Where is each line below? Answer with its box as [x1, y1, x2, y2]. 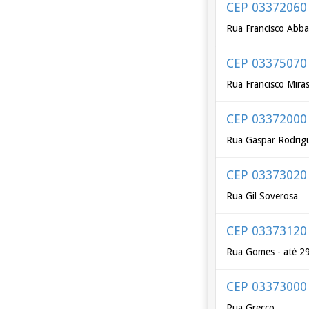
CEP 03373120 [226, 223, 308, 238]
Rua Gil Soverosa [226, 190, 299, 201]
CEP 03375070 [226, 56, 308, 70]
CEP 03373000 [226, 279, 308, 294]
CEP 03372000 [226, 112, 308, 126]
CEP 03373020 [226, 168, 308, 182]
